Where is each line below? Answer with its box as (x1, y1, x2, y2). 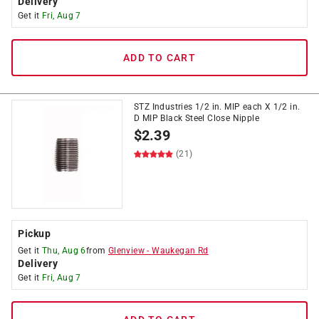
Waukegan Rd (152, 246, 209, 256)
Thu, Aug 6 (41, 246, 86, 256)
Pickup (18, 228, 51, 239)
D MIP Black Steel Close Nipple (134, 113, 259, 123)
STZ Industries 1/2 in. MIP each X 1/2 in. (134, 102, 300, 112)
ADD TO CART (123, 52, 196, 63)
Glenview (108, 246, 145, 256)
